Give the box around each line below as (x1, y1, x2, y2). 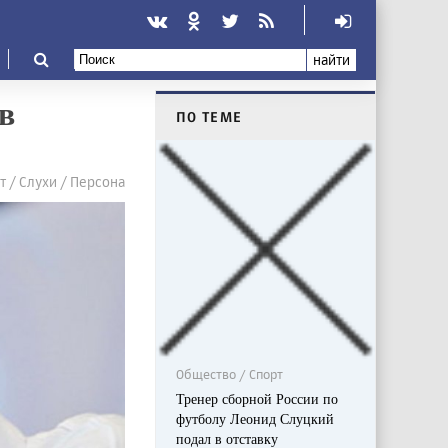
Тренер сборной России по (175, 389, 338, 409)
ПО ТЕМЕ (175, 108, 243, 125)
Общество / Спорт (175, 366, 283, 383)
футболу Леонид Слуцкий (175, 409, 334, 429)
